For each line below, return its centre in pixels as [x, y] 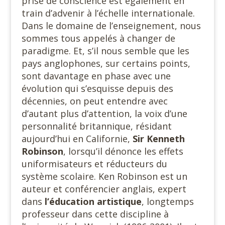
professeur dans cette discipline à [95, 214]
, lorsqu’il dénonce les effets [123, 151]
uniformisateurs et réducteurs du [94, 164]
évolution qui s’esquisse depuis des [97, 88]
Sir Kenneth [158, 139]
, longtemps [167, 201]
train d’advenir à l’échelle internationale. [108, 13]
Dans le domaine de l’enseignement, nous [111, 26]
